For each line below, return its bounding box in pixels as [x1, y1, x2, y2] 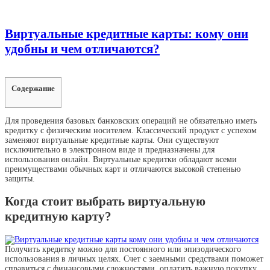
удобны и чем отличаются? [5, 42, 160, 57]
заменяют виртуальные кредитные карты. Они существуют [5, 135, 219, 145]
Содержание [11, 83, 55, 93]
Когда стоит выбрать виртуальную [5, 194, 206, 209]
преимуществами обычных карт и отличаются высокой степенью [5, 164, 240, 174]
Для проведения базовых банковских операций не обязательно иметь [5, 116, 257, 125]
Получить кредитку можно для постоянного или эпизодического [5, 244, 241, 254]
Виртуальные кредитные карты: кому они [5, 27, 248, 42]
